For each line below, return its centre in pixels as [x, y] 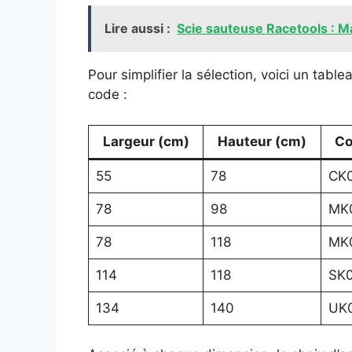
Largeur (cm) [146, 141]
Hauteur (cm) [262, 141]
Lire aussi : [137, 28]
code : [108, 94]
